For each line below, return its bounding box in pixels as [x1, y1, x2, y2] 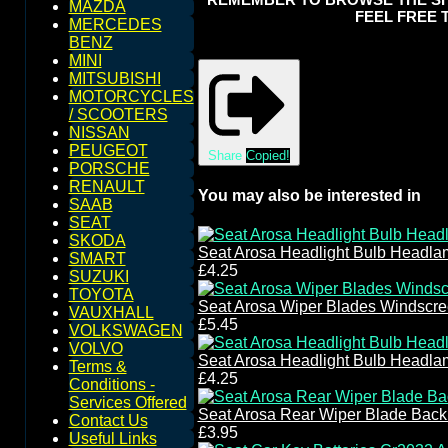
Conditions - [68, 376, 155, 393]
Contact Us [68, 412, 148, 429]
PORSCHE [68, 160, 150, 177]
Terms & [68, 358, 127, 375]
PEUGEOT [68, 142, 148, 159]
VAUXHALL [68, 304, 154, 321]
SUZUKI [68, 268, 129, 285]
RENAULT [68, 178, 145, 195]
